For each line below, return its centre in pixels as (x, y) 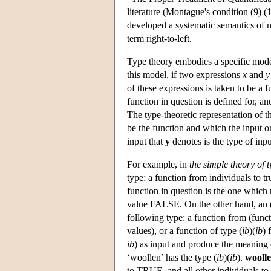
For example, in (158, 164)
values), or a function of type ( (184, 230)
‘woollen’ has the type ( (172, 257)
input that (146, 141)
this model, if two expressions (185, 74)
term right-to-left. (159, 38)
